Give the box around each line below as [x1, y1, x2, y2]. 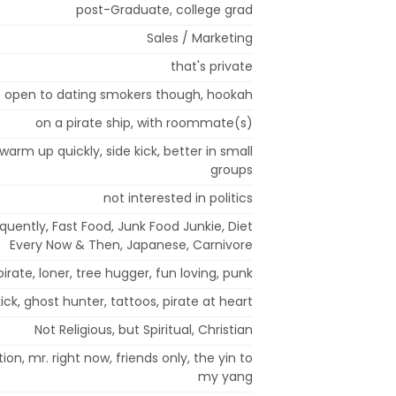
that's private [171, 57, 253, 75]
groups [210, 160, 253, 179]
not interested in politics [103, 188, 253, 207]
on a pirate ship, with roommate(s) [35, 113, 253, 132]
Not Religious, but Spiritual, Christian [34, 320, 253, 339]
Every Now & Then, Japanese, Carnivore [10, 235, 253, 254]
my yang [198, 367, 253, 385]
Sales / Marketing [147, 28, 253, 47]
